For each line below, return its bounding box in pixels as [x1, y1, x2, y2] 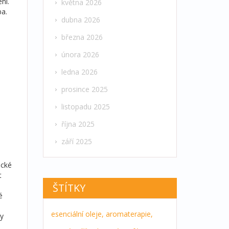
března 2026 [61, 32, 103, 42]
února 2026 [61, 50, 99, 60]
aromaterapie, [105, 209, 153, 219]
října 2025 [61, 119, 95, 129]
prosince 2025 [61, 84, 108, 95]
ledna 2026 [61, 67, 98, 77]
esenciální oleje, [51, 209, 104, 219]
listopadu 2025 [61, 102, 110, 112]
